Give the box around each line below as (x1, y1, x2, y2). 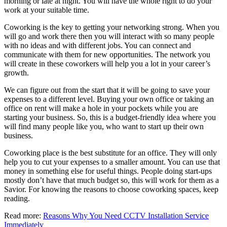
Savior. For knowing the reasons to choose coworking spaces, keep (4, 185, 218, 194)
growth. (4, 68, 31, 78)
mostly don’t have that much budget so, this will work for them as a (4, 176, 219, 185)
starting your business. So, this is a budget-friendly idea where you (4, 113, 216, 122)
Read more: (4, 211, 43, 220)
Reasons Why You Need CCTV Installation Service (43, 211, 209, 220)
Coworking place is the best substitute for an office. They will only (4, 148, 217, 158)
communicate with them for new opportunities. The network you (4, 50, 210, 59)
